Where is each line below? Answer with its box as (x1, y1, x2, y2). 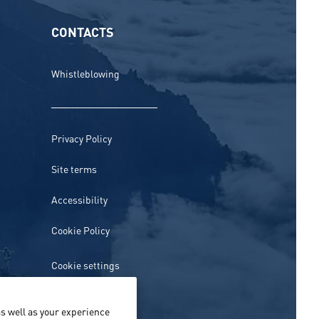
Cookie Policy (51, 221, 110, 239)
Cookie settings (58, 256, 120, 273)
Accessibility (51, 191, 108, 208)
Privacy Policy (51, 130, 112, 147)
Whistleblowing (51, 65, 120, 82)
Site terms (51, 160, 97, 177)
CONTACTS (51, 21, 114, 42)
